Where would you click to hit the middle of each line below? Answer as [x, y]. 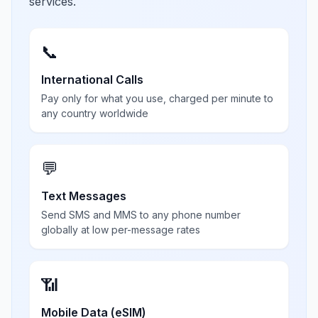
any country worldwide [95, 113]
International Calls [92, 79]
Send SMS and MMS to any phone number [141, 215]
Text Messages [84, 196]
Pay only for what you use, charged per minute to [157, 98]
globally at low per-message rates [121, 230]
